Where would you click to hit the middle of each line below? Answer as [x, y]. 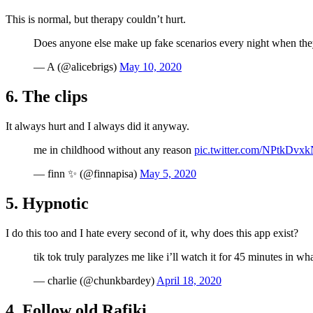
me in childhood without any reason [114, 150]
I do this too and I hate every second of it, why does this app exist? [152, 233]
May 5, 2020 [168, 174]
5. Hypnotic [47, 203]
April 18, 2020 [189, 280]
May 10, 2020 [151, 67]
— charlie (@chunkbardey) [95, 280]
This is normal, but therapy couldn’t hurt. [96, 20]
